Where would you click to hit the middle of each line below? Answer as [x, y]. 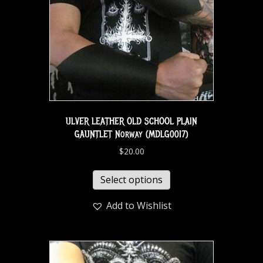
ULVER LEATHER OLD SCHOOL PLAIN [131, 122]
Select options [131, 180]
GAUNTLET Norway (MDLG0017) [131, 135]
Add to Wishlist [139, 206]
